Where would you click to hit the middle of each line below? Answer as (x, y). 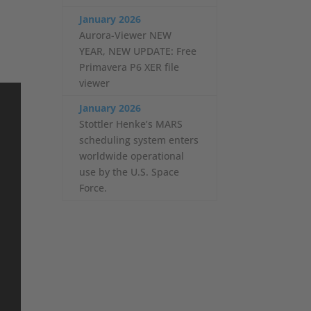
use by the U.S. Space (129, 171)
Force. (93, 187)
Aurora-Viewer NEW (126, 35)
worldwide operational (132, 155)
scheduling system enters (139, 140)
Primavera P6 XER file (129, 67)
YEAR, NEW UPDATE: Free (138, 51)
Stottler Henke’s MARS (131, 124)
